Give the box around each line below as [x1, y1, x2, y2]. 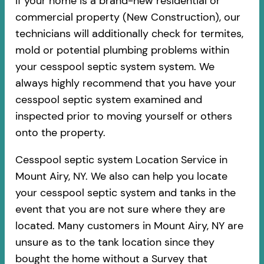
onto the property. [15, 126, 105, 140]
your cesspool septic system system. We [15, 60, 214, 74]
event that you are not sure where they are [15, 202, 225, 217]
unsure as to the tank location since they [15, 235, 214, 250]
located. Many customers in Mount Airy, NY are [15, 219, 243, 233]
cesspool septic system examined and [15, 93, 202, 107]
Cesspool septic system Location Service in [15, 153, 227, 167]
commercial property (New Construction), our [15, 10, 240, 25]
